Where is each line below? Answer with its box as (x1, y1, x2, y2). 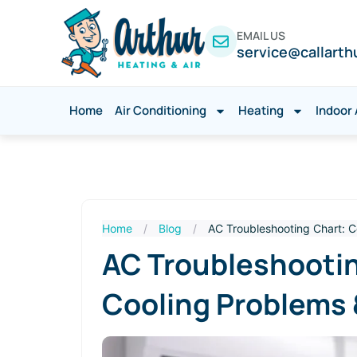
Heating (237, 102, 284, 120)
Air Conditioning (114, 102, 206, 120)
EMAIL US (237, 28, 285, 44)
